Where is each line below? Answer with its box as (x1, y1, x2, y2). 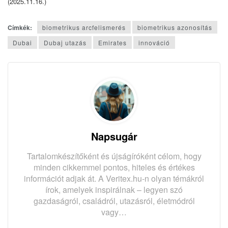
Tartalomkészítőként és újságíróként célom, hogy (26, 150, 202, 162)
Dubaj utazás (44, 38, 87, 47)
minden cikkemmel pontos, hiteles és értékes (33, 161, 195, 173)
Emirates (98, 38, 127, 47)
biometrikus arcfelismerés (42, 22, 126, 32)
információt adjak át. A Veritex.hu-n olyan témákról (24, 172, 204, 184)
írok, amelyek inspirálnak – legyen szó (45, 183, 183, 195)
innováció (138, 38, 170, 47)
